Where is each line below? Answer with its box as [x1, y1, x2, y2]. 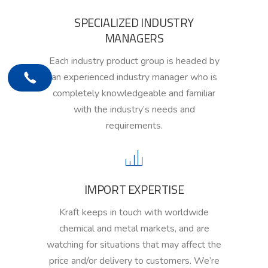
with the [73, 103, 110, 117]
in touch [110, 206, 144, 220]
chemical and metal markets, [59, 222, 179, 236]
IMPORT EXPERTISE [84, 180, 184, 199]
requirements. [105, 119, 163, 133]
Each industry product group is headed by [48, 54, 220, 68]
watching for [47, 238, 98, 252]
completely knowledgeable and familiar [53, 87, 215, 100]
